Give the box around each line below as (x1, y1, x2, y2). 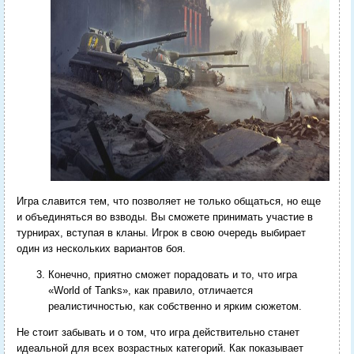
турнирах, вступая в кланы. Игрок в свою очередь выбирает (16, 226, 306, 239)
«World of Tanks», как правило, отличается (47, 284, 253, 296)
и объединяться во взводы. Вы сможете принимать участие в (16, 210, 313, 223)
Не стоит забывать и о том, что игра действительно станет (16, 326, 299, 338)
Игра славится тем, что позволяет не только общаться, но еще (16, 194, 321, 207)
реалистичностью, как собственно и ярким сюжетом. (47, 299, 305, 312)
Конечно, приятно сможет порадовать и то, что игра (47, 268, 297, 281)
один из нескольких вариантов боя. (16, 242, 186, 254)
